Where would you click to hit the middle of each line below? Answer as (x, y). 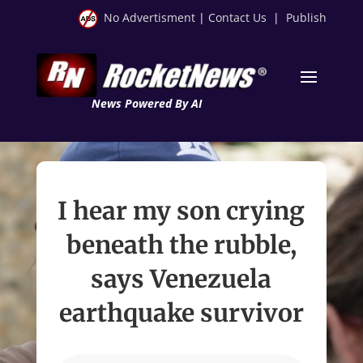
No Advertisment (150, 17)
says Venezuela (181, 278)
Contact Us (238, 17)
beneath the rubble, (181, 244)
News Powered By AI (146, 103)
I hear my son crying (181, 210)
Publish (307, 17)
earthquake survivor (181, 312)
